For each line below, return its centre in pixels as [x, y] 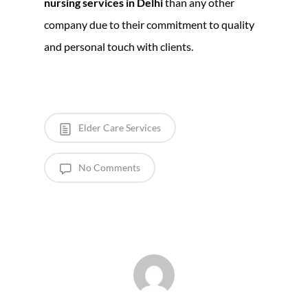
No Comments [108, 167]
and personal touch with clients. [119, 46]
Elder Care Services [119, 127]
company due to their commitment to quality [149, 24]
